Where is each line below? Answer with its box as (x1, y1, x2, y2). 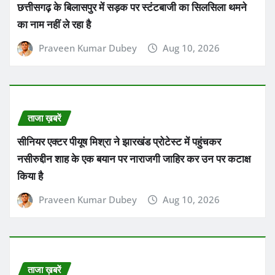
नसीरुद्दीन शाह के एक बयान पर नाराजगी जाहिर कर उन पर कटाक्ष (17, 152, 250, 166)
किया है (17, 169, 43, 183)
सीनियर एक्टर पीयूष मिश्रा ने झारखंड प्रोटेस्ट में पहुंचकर (17, 134, 221, 149)
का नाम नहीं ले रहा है (17, 17, 91, 31)
